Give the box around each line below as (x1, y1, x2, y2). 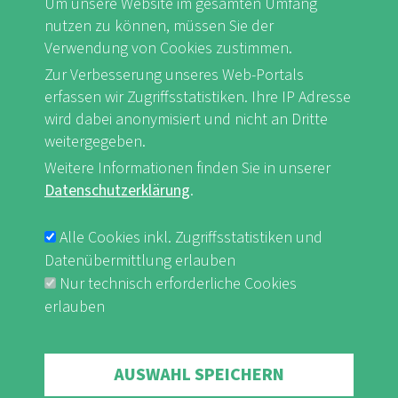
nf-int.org (257, 183, 306, 202)
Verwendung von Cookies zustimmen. (44, 37, 292, 60)
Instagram (257, 68, 314, 88)
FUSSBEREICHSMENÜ (87, 195, 304, 234)
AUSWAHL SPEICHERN (114, 362, 284, 387)
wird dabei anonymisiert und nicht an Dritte (44, 108, 328, 131)
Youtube (177, 68, 225, 88)
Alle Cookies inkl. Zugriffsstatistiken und (60, 227, 322, 249)
